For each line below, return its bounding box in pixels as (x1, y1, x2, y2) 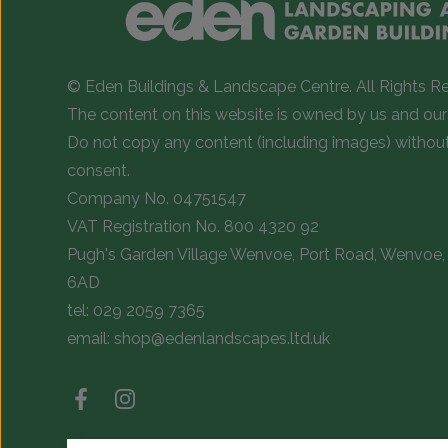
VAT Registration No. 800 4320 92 (67, 216, 319, 236)
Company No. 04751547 (67, 188, 246, 208)
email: (67, 328, 114, 348)
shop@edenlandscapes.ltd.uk (114, 328, 330, 348)
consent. (67, 160, 130, 180)
